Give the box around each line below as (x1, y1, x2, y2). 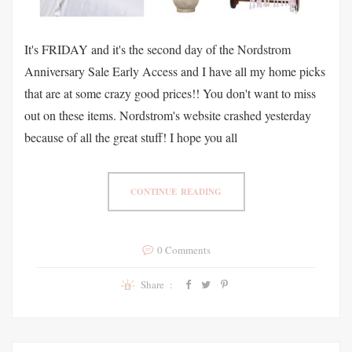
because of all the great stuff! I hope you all (24, 128, 237, 145)
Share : (140, 277, 179, 291)
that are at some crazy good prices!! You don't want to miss (24, 84, 316, 101)
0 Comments (156, 242, 211, 257)
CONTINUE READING (130, 185, 222, 198)
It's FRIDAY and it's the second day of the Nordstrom (24, 40, 291, 57)
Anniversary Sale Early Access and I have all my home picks (24, 62, 325, 79)
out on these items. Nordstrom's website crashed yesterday (24, 106, 311, 123)
